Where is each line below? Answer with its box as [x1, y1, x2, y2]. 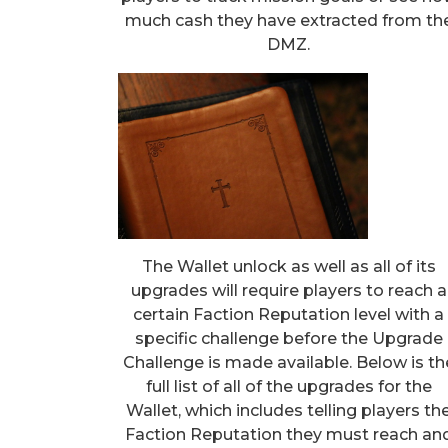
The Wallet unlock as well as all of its [141, 257, 436, 277]
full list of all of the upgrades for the [145, 377, 432, 397]
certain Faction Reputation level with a [133, 305, 445, 325]
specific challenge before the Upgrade [134, 329, 443, 349]
